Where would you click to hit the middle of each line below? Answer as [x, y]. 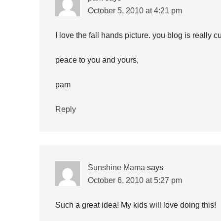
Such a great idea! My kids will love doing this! [135, 205]
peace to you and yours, [97, 60]
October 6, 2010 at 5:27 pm [135, 180]
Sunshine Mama [116, 167]
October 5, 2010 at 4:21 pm [135, 11]
